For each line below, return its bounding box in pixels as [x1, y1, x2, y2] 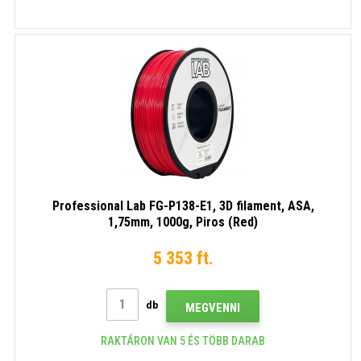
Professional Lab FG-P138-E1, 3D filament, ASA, [52, 197, 314, 214]
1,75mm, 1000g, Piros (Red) [108, 214, 258, 230]
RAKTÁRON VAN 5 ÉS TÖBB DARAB [101, 334, 265, 347]
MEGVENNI [185, 300, 240, 315]
